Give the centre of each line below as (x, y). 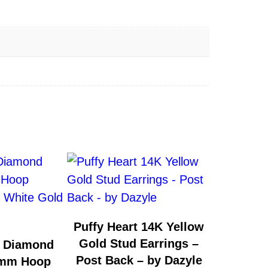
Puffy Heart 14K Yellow (139, 226)
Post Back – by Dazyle (139, 260)
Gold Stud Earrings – (139, 243)
